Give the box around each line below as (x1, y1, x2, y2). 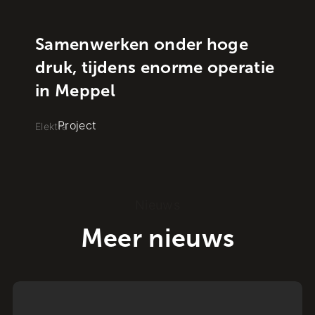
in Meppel (35, 79, 115, 101)
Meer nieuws (80, 222, 235, 253)
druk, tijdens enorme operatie (35, 56, 275, 77)
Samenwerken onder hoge (35, 33, 249, 54)
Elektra (35, 120, 68, 132)
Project (58, 117, 97, 132)
